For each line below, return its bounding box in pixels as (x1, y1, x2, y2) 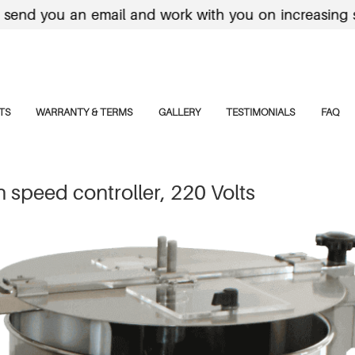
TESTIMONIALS (226, 105, 295, 118)
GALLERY (158, 105, 200, 118)
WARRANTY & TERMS (36, 105, 132, 118)
